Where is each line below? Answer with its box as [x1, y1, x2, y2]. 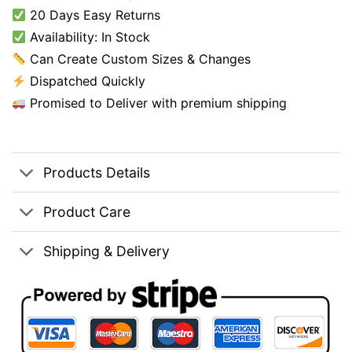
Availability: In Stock [26, 29, 151, 46]
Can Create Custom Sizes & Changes [26, 51, 251, 68]
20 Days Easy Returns [26, 7, 161, 24]
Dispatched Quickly [26, 73, 146, 90]
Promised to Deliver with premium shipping [26, 95, 288, 112]
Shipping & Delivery [43, 242, 170, 259]
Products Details [43, 163, 151, 181]
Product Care [43, 203, 131, 220]
